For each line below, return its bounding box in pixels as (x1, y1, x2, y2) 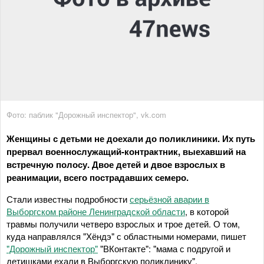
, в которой (185, 204, 229, 217)
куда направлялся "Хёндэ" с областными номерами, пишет (6, 229, 246, 242)
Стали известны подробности (6, 192, 130, 205)
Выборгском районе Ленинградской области (6, 204, 185, 217)
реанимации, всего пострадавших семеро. (6, 170, 189, 184)
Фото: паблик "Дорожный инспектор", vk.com (6, 108, 166, 120)
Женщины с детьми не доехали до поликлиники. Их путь (6, 131, 255, 145)
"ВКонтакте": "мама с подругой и (98, 242, 230, 255)
